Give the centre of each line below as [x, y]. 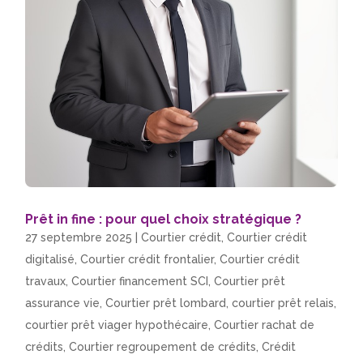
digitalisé [50, 260]
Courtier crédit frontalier [147, 260]
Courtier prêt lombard [166, 303]
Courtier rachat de [265, 325]
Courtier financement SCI [140, 282]
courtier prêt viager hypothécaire [117, 325]
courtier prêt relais [283, 303]
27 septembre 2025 [79, 238]
